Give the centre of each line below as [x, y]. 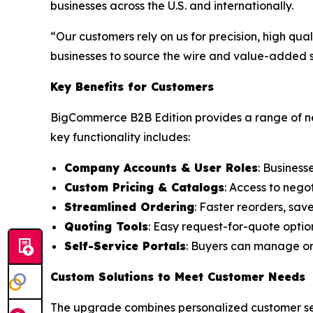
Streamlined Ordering [129, 207]
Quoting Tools [106, 227]
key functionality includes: [120, 137]
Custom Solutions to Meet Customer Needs [178, 277]
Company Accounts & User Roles [161, 168]
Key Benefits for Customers [132, 87]
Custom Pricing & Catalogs [144, 188]
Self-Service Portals [125, 246]
